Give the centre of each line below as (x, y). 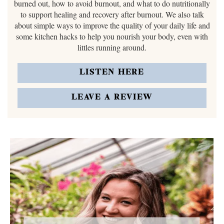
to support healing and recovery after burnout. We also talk (112, 14)
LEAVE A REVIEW (112, 98)
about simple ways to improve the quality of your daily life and (112, 25)
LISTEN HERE (112, 73)
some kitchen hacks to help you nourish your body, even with (112, 36)
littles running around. (112, 47)
